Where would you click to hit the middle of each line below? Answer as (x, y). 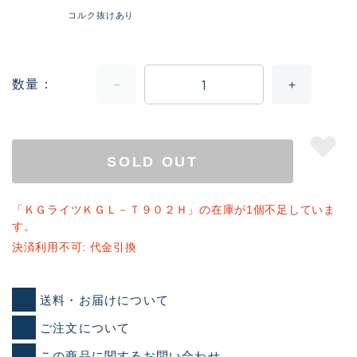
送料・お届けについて (104, 300)
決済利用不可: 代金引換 (75, 247)
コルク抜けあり (101, 15)
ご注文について (85, 328)
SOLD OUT (153, 161)
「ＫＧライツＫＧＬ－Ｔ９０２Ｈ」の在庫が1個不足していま (174, 210)
